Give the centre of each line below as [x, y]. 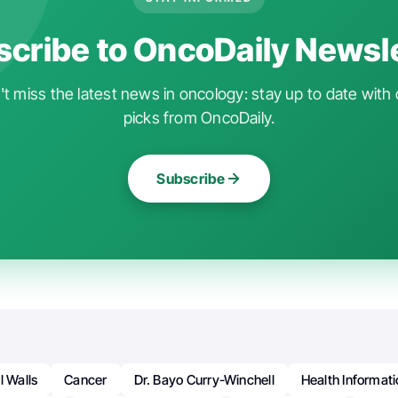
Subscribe [191, 178]
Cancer [86, 379]
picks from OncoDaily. [199, 117]
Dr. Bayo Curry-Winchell [204, 379]
